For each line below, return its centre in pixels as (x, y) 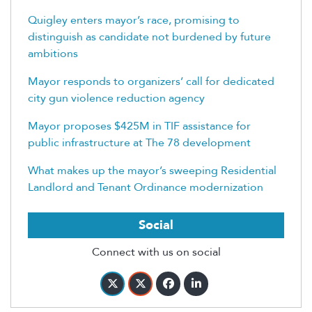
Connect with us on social (156, 252)
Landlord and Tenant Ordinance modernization (146, 187)
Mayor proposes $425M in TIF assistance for (139, 126)
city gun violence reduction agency (116, 98)
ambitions (53, 53)
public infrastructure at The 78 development (139, 142)
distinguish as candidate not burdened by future (149, 37)
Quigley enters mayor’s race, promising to (134, 20)
